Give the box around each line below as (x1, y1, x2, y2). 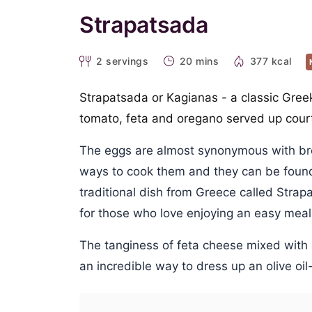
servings (106, 54, 148, 67)
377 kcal (249, 54, 292, 67)
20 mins (179, 54, 219, 67)
